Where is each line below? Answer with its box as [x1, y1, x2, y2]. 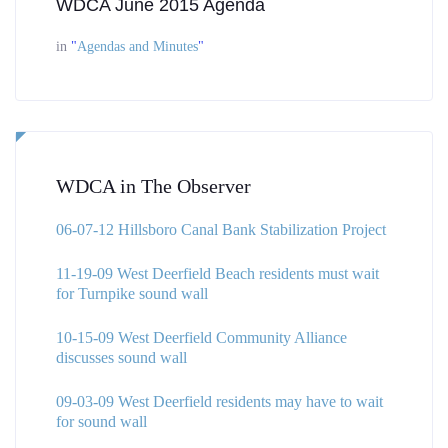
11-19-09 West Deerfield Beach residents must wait [56, 265, 379, 283]
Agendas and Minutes [77, 39, 198, 55]
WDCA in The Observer [56, 175, 251, 198]
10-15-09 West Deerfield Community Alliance [56, 329, 347, 347]
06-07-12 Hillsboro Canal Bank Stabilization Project [56, 221, 386, 239]
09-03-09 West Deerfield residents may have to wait [56, 393, 383, 411]
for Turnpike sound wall [56, 285, 208, 303]
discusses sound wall [56, 349, 187, 367]
